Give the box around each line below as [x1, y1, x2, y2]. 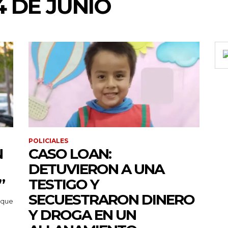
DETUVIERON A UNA [28, 160, 164, 178]
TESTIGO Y [28, 175, 99, 193]
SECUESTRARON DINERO [28, 190, 194, 208]
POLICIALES [28, 136, 68, 145]
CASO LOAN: [28, 145, 111, 162]
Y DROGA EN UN [28, 206, 136, 223]
